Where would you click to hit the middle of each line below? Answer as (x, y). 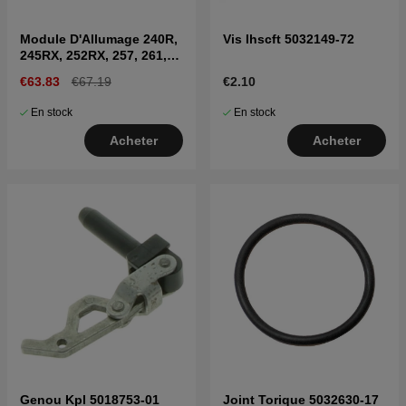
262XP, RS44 (58, 72)
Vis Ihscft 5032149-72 (289, 39)
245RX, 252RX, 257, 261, (93, 56)
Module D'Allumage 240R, (99, 39)
